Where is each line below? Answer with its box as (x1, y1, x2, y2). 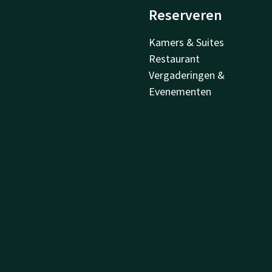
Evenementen (149, 84, 212, 98)
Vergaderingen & (149, 68, 225, 82)
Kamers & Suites (149, 35, 225, 49)
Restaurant (149, 52, 200, 66)
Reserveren (149, 5, 223, 24)
